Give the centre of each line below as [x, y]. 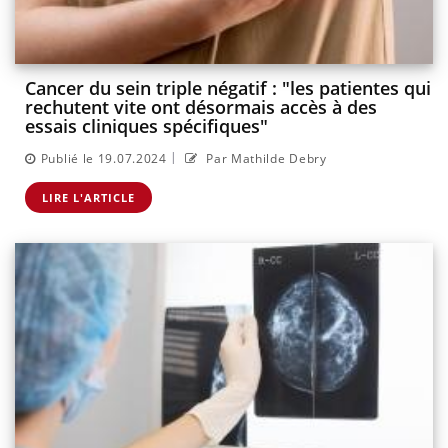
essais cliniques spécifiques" [146, 126]
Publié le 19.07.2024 [103, 158]
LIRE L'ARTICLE [88, 197]
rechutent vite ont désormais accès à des [201, 107]
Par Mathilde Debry [264, 158]
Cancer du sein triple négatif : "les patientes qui [228, 88]
